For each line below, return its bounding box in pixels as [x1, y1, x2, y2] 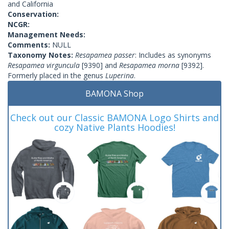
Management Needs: [8, 29, 85, 39]
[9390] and [80, 60, 119, 70]
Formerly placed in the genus [8, 70, 105, 80]
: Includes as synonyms [135, 50, 211, 60]
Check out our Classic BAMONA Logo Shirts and [10, 111, 219, 124]
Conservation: [8, 9, 59, 19]
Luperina [105, 70, 134, 80]
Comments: [8, 39, 52, 50]
